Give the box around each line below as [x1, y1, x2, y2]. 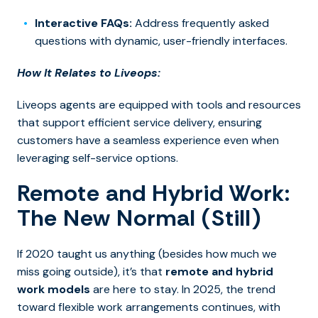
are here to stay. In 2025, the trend [90, 282, 275, 297]
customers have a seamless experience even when [17, 133, 279, 148]
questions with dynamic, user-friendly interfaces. [35, 33, 287, 49]
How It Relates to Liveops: [17, 65, 160, 81]
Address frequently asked [132, 16, 269, 31]
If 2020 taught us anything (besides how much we [17, 246, 277, 262]
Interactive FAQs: [35, 16, 132, 31]
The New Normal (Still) [17, 203, 262, 234]
